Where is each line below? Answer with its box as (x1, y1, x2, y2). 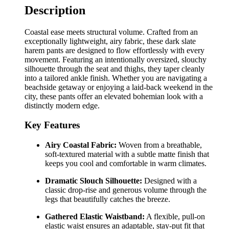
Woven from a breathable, (117, 141, 202, 150)
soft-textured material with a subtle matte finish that (45, 150, 209, 159)
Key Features (25, 120, 80, 131)
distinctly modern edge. (25, 101, 100, 110)
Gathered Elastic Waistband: (45, 212, 145, 221)
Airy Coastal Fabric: (45, 141, 117, 150)
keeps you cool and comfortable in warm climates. (45, 159, 207, 168)
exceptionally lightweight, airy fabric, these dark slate (25, 36, 196, 45)
